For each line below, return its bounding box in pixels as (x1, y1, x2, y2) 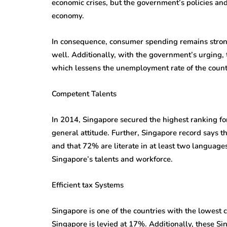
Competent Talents (52, 88, 117, 99)
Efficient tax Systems (52, 179, 124, 190)
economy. (52, 10, 84, 21)
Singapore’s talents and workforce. (52, 154, 173, 164)
